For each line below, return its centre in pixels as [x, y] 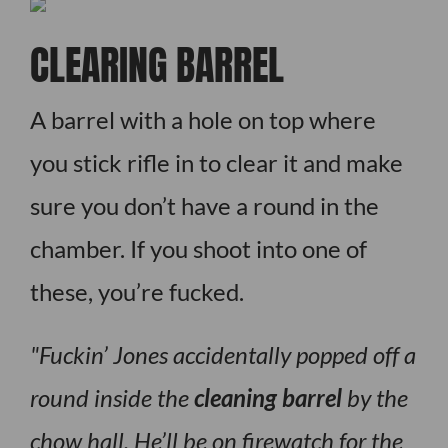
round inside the [111, 397]
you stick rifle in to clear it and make [216, 162]
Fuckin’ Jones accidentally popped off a [227, 354]
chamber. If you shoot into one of [198, 248]
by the [374, 397]
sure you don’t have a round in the [204, 205]
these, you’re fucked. [136, 291]
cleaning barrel [267, 397]
